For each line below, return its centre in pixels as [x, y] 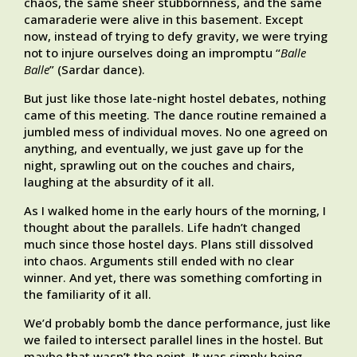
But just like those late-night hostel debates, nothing [175, 98]
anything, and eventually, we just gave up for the [164, 149]
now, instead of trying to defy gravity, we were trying [176, 36]
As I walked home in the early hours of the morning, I [175, 211]
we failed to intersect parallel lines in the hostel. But [174, 340]
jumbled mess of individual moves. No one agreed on [176, 132]
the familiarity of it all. [88, 294]
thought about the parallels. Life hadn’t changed [162, 228]
